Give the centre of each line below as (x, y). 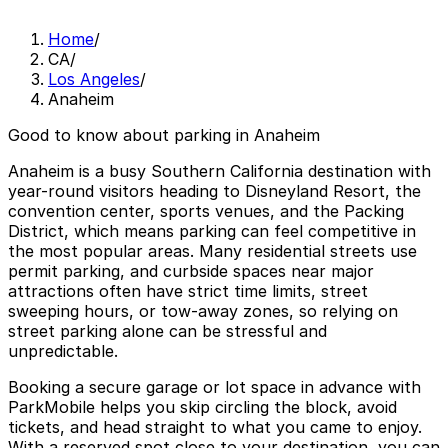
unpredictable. (63, 351)
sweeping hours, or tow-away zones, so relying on (203, 311)
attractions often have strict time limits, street (188, 291)
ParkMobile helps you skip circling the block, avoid (202, 407)
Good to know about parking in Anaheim (164, 135)
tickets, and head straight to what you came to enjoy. (215, 427)
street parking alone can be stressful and (167, 331)
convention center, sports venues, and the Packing (206, 211)
